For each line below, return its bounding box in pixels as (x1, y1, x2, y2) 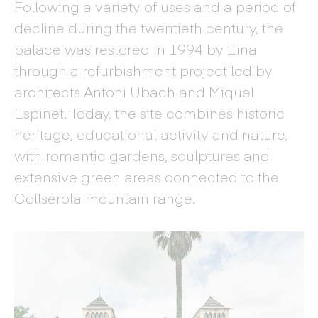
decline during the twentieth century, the (14, 18, 283, 37)
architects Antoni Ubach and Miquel (14, 82, 254, 101)
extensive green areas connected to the (14, 167, 279, 186)
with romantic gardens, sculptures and (14, 146, 270, 165)
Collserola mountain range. (14, 188, 195, 207)
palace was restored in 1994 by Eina (14, 39, 257, 58)
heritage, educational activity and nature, (14, 124, 288, 143)
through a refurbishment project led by (14, 60, 273, 79)
